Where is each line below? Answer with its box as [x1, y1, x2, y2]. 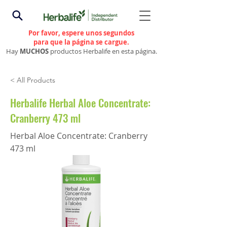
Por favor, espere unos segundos [28, 28, 134, 37]
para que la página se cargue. [33, 37, 129, 47]
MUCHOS [19, 47, 50, 56]
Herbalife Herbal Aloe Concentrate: [10, 95, 150, 110]
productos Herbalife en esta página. [50, 47, 157, 56]
